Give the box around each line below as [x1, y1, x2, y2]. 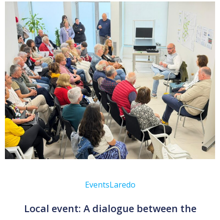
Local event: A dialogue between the [24, 201, 196, 215]
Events [84, 179, 110, 190]
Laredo [109, 179, 136, 190]
